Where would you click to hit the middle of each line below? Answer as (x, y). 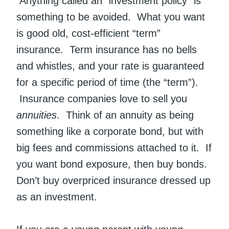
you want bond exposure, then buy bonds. (113, 164)
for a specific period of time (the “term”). (107, 83)
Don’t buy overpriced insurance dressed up (113, 181)
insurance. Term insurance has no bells (107, 50)
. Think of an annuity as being (125, 115)
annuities (37, 115)
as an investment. (57, 197)
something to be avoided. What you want (111, 17)
